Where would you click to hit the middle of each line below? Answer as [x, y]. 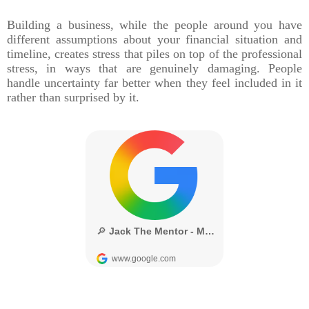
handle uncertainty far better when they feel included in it [154, 82]
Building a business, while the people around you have [154, 24]
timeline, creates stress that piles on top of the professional [154, 53]
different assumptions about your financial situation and [154, 39]
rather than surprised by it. [73, 97]
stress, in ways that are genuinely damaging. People [154, 68]
